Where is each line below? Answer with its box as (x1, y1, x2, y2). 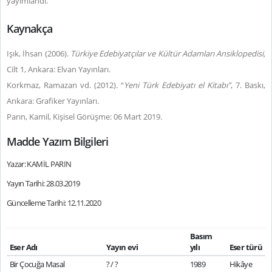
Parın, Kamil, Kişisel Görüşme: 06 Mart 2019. (7, 111, 162, 122)
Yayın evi (106, 242, 138, 253)
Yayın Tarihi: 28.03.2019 (7, 178, 80, 189)
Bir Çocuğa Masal (9, 259, 65, 270)
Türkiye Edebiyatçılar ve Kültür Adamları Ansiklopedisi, (70, 48, 265, 59)
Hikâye (229, 259, 252, 270)
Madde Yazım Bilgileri (7, 134, 108, 149)
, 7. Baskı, (231, 80, 265, 90)
